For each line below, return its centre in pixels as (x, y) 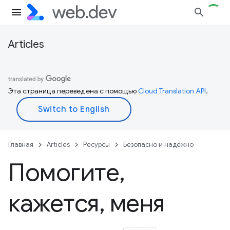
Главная (21, 145)
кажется (54, 203)
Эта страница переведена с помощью (73, 91)
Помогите (64, 172)
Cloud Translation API (172, 91)
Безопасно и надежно (158, 145)
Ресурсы (97, 145)
